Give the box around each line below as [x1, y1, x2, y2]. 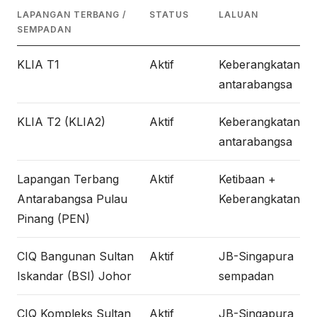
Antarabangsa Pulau [17, 192, 127, 206]
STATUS [149, 9, 189, 20]
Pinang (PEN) [17, 212, 90, 226]
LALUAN [219, 9, 258, 20]
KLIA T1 [17, 57, 59, 71]
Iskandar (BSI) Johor [17, 269, 132, 283]
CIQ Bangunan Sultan [17, 249, 134, 263]
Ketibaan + [219, 172, 276, 186]
